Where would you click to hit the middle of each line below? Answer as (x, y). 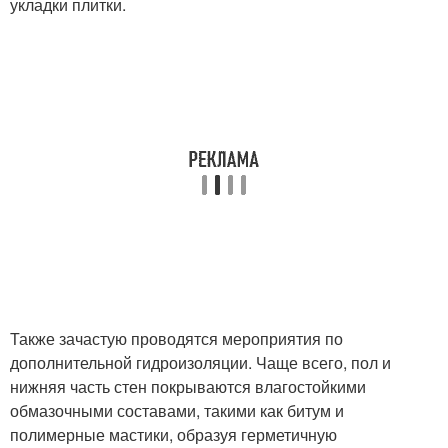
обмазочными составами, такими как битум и (177, 410)
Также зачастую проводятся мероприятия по (176, 338)
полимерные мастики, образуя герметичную (173, 434)
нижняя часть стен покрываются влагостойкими (188, 386)
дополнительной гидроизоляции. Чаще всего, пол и (200, 362)
